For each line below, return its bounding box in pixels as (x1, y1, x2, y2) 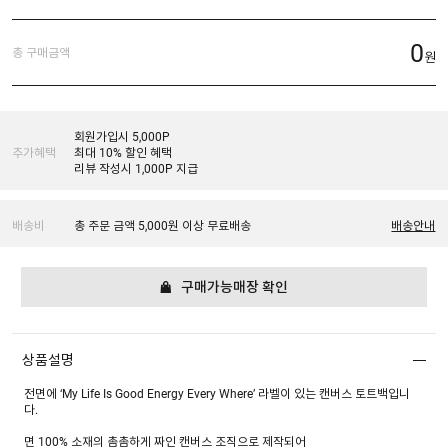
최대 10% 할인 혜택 (74, 145, 173, 160)
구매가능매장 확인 (181, 278, 288, 295)
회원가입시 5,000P (74, 129, 171, 144)
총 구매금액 (12, 45, 71, 60)
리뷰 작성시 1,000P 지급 (74, 161, 199, 176)
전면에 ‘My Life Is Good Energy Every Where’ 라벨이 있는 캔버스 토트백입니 (24, 386, 411, 401)
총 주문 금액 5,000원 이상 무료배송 (74, 218, 252, 233)
